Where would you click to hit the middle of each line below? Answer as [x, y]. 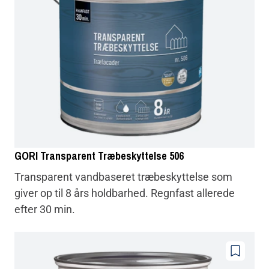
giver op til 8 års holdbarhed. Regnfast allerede [125, 193]
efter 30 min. [45, 209]
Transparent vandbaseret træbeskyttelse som [123, 177]
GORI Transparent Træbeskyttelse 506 [99, 156]
